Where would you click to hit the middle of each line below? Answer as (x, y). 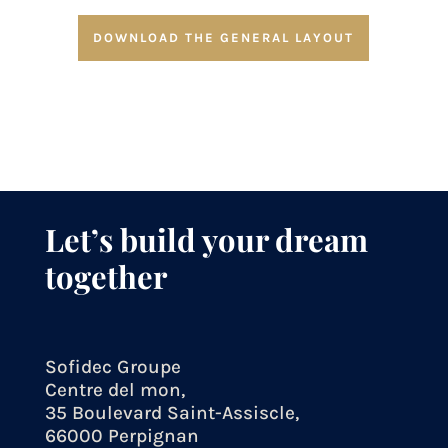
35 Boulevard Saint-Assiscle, (171, 412)
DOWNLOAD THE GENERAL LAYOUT (224, 37)
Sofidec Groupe (112, 366)
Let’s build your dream (206, 238)
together (105, 275)
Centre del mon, (114, 389)
